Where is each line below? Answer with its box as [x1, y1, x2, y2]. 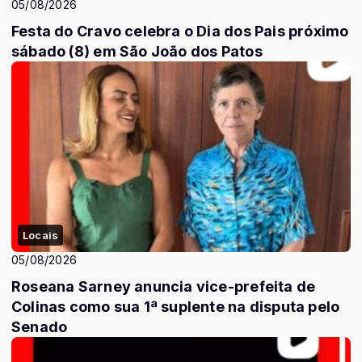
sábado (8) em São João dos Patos [11, 42, 263, 60]
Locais [23, 229, 59, 242]
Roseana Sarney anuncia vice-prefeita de [11, 278, 316, 295]
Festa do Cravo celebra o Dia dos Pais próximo [11, 22, 184, 40]
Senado [11, 318, 68, 335]
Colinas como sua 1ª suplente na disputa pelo [11, 298, 340, 315]
